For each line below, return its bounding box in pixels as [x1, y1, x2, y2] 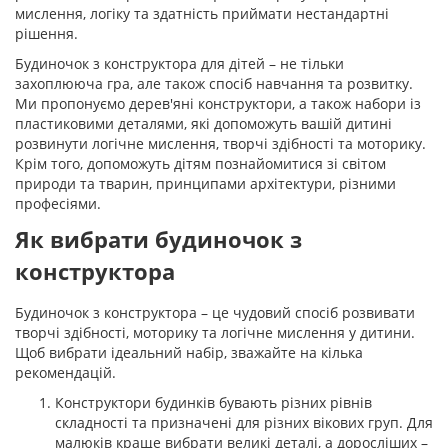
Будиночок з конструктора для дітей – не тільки [15, 54, 344, 73]
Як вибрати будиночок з [15, 224, 302, 255]
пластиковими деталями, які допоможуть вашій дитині [15, 114, 392, 133]
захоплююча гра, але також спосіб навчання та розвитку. [15, 74, 413, 93]
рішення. [15, 24, 78, 43]
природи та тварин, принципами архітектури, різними [15, 174, 396, 193]
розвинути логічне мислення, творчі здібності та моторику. [15, 134, 426, 153]
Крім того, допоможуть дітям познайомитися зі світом [15, 154, 386, 173]
